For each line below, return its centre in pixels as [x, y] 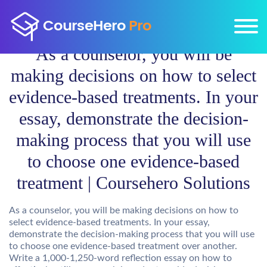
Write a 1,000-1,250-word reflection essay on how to [120, 258]
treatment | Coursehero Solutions [133, 183]
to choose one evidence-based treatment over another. [123, 246]
